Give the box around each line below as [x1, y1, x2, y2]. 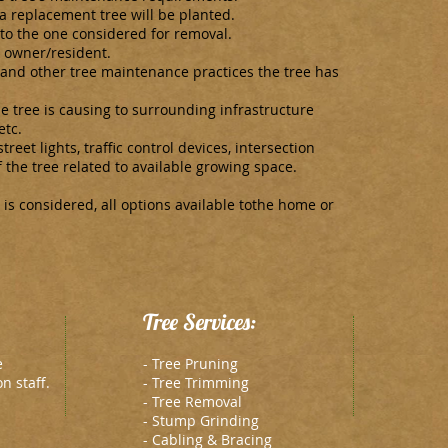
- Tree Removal [143, 392, 242, 411]
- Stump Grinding [143, 411, 259, 430]
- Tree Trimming [143, 373, 249, 392]
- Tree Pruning [143, 354, 238, 373]
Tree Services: [143, 308, 256, 336]
